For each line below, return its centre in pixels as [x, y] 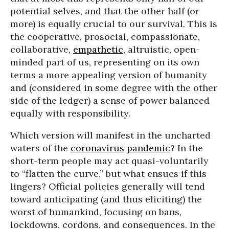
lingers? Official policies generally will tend [108, 187]
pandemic [148, 148]
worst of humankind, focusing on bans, [96, 212]
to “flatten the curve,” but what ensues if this [108, 174]
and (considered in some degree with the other [114, 88]
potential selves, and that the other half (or [105, 11]
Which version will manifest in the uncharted [110, 135]
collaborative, [42, 50]
